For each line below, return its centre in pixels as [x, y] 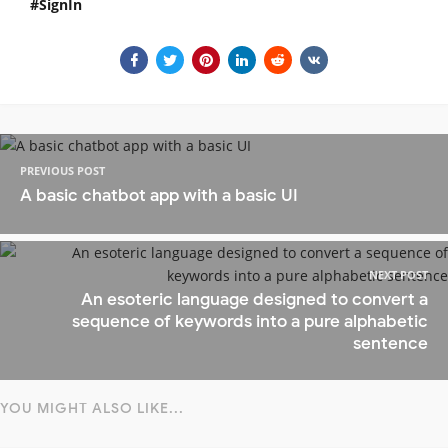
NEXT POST [398, 275]
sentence [390, 344]
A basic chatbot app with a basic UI [159, 195]
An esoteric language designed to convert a [254, 300]
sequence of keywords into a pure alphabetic [250, 322]
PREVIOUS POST [62, 170]
